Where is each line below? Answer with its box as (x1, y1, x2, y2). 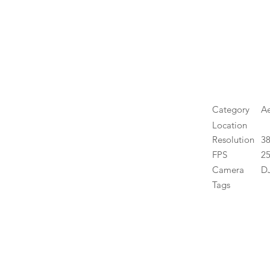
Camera (212, 164, 244, 175)
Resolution (212, 134, 254, 145)
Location (212, 119, 247, 131)
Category (212, 104, 250, 115)
